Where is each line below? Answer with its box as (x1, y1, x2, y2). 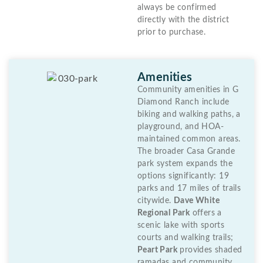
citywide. (137, 196, 174, 205)
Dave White (174, 196, 220, 205)
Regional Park (137, 208, 190, 217)
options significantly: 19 (137, 171, 229, 180)
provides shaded (177, 245, 242, 254)
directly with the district (137, 15, 230, 24)
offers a (190, 208, 222, 217)
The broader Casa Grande (137, 147, 235, 156)
